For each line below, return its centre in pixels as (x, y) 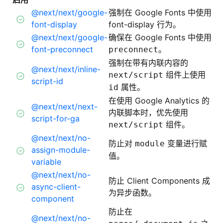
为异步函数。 (132, 193)
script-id (47, 81)
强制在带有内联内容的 (148, 63)
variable (46, 162)
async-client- (56, 187)
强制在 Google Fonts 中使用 (160, 12)
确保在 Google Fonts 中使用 (160, 37)
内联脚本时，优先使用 (148, 112)
